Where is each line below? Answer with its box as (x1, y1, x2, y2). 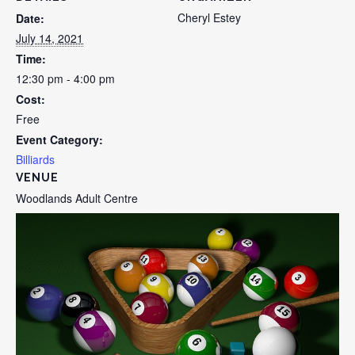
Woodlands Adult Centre (16, 190, 138, 207)
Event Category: (16, 132, 103, 148)
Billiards (16, 151, 55, 168)
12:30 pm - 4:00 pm (16, 71, 115, 87)
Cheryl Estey (177, 10, 241, 26)
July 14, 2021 (16, 30, 83, 47)
